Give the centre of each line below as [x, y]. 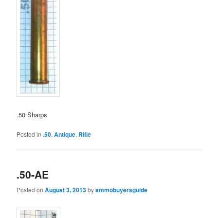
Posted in [29, 134]
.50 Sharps [32, 114]
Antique [65, 134]
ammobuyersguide [122, 190]
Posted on [31, 189]
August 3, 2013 [66, 190]
